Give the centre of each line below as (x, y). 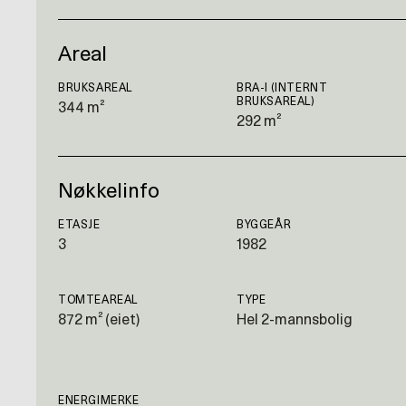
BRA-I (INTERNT (282, 88)
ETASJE (79, 225)
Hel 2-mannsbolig (295, 320)
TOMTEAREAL (98, 300)
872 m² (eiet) (99, 320)
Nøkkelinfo (109, 191)
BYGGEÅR (264, 225)
